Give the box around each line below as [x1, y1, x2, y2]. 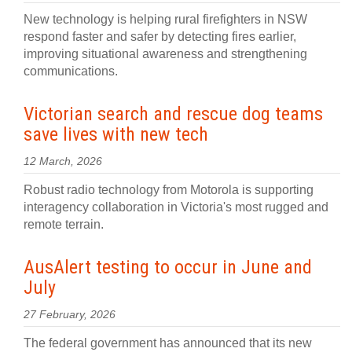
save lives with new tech [24, 123, 208, 145]
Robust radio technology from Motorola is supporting [24, 183, 313, 196]
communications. [24, 64, 118, 78]
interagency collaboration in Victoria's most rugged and [24, 200, 328, 214]
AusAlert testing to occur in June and [24, 256, 312, 278]
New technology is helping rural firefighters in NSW [24, 13, 307, 26]
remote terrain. [24, 218, 104, 231]
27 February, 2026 [24, 309, 115, 321]
